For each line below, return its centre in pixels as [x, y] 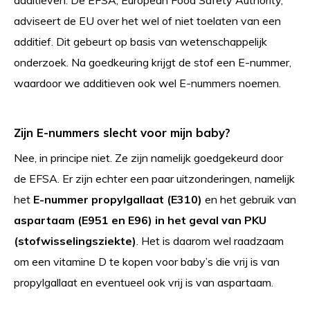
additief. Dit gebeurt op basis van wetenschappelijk [140, 42]
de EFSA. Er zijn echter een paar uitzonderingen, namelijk [154, 179]
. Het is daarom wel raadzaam [210, 241]
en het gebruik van [249, 199]
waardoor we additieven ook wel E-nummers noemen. [149, 83]
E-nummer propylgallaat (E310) [118, 199]
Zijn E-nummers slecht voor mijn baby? [122, 133]
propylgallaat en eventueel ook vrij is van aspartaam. [144, 282]
